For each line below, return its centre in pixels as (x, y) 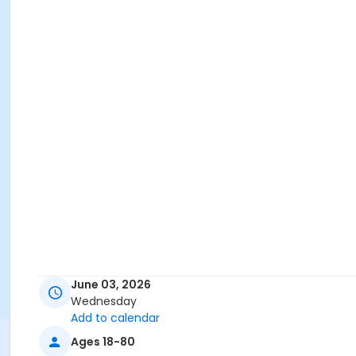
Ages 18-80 (103, 341)
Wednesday (104, 302)
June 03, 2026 (111, 285)
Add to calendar (115, 318)
